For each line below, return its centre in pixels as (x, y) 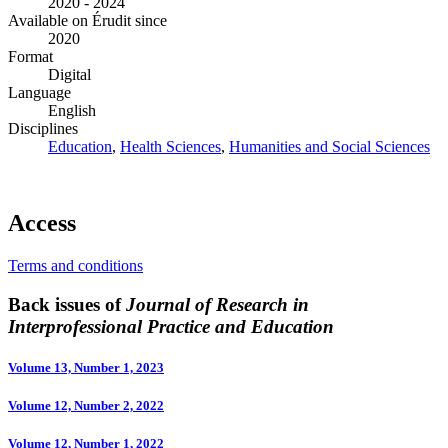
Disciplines (43, 129)
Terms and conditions (75, 266)
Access (42, 223)
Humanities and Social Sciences (329, 147)
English (72, 111)
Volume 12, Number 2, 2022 (86, 406)
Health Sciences (170, 147)
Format (30, 57)
